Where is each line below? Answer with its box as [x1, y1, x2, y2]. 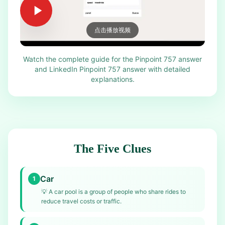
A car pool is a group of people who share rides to [49, 188, 186, 195]
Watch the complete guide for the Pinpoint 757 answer [23, 55, 202, 63]
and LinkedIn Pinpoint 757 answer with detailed [35, 65, 190, 73]
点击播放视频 [94, 26, 131, 34]
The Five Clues [74, 142, 151, 155]
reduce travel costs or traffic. [41, 197, 122, 205]
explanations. [90, 75, 135, 83]
